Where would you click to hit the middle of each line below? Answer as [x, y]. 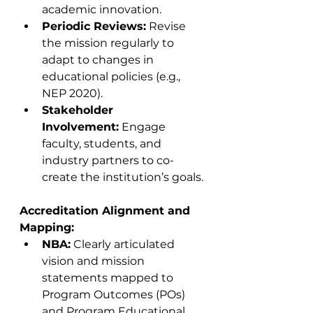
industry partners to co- [108, 160]
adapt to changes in [99, 60]
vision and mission [95, 261]
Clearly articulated [124, 244]
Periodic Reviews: [94, 26]
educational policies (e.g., [112, 77]
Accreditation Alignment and [107, 211]
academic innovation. [102, 9]
